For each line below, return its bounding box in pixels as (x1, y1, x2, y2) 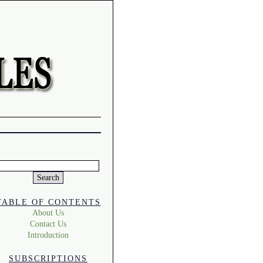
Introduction (28, 230, 69, 240)
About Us (32, 207, 64, 217)
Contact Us (30, 218, 66, 228)
